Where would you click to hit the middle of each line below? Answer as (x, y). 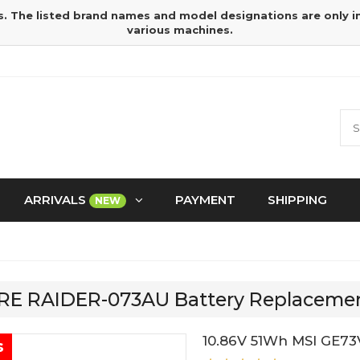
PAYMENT (205, 200)
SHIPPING (297, 200)
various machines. (180, 30)
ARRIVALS (57, 200)
